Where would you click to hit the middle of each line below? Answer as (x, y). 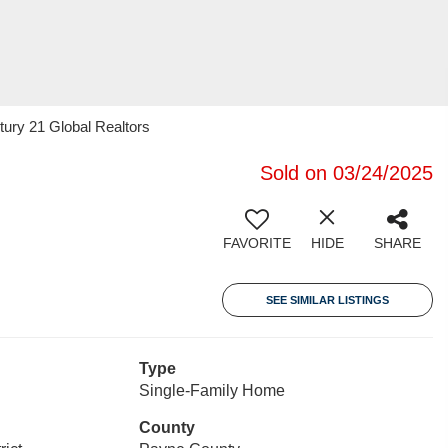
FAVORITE (257, 243)
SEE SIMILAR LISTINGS (327, 300)
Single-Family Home (211, 390)
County (166, 427)
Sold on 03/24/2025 (346, 173)
